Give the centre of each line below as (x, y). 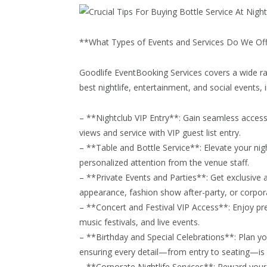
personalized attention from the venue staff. (164, 164)
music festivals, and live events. (139, 224)
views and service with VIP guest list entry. (160, 135)
